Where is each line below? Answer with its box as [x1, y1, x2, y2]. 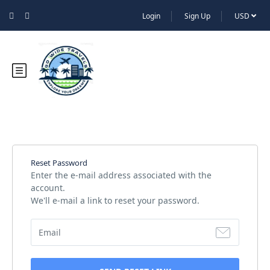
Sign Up [184, 11, 210, 21]
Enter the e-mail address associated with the [31, 169, 212, 181]
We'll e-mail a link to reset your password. [31, 195, 199, 206]
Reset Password [31, 157, 87, 168]
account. [31, 182, 65, 193]
